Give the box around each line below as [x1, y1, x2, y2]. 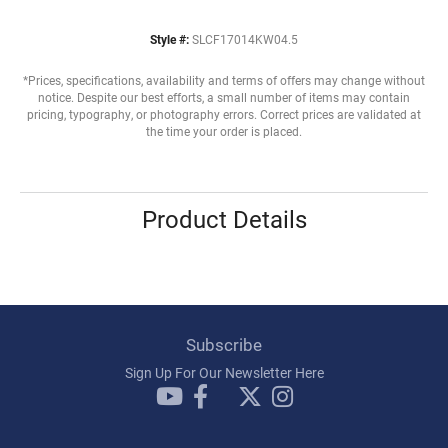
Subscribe [186, 333, 262, 357]
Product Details [141, 203, 307, 236]
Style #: [150, 32, 189, 48]
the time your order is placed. [146, 124, 302, 140]
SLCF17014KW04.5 [192, 32, 298, 48]
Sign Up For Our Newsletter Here [124, 363, 324, 383]
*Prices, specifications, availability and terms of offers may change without [23, 73, 425, 89]
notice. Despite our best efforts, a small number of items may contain [38, 90, 410, 106]
